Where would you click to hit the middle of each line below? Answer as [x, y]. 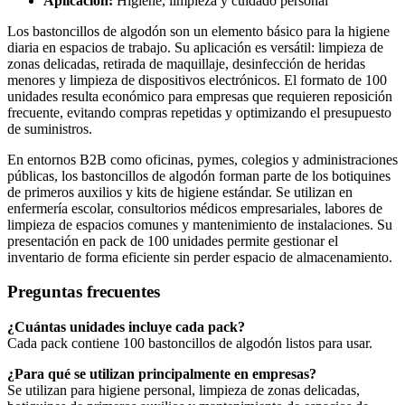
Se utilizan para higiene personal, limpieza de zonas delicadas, [184, 390]
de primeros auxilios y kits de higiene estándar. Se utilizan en [180, 192]
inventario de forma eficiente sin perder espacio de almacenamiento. [200, 257]
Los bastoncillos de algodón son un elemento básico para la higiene [198, 31]
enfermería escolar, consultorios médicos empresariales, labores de [195, 208]
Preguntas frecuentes [84, 292]
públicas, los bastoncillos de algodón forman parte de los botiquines [199, 175]
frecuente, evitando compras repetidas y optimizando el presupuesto [199, 112]
